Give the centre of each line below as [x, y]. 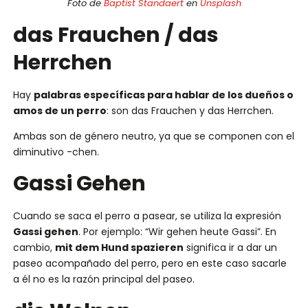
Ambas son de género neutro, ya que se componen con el [153, 136]
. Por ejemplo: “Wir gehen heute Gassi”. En [177, 232]
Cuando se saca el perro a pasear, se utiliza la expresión [147, 216]
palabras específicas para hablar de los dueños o [163, 95]
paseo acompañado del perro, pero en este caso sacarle [150, 264]
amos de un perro [59, 110]
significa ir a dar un [230, 248]
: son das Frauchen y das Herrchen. [190, 110]
